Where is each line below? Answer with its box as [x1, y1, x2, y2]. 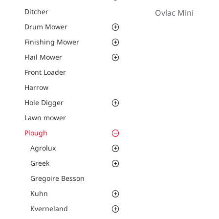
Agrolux [30, 143, 56, 153]
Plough [24, 128, 47, 137]
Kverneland [30, 204, 68, 213]
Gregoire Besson [30, 174, 85, 183]
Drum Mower [24, 22, 67, 31]
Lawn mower [24, 113, 66, 122]
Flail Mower [24, 52, 62, 62]
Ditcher [24, 7, 48, 16]
